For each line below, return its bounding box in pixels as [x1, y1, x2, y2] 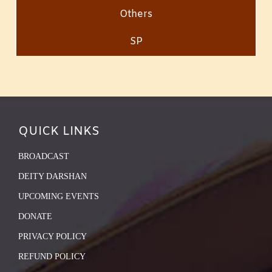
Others [120, 7, 152, 21]
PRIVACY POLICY [18, 231, 87, 241]
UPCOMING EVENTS [18, 191, 99, 201]
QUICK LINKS [18, 123, 100, 140]
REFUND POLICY [18, 251, 86, 261]
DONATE [18, 211, 52, 221]
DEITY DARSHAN [18, 171, 87, 181]
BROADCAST [18, 151, 69, 161]
